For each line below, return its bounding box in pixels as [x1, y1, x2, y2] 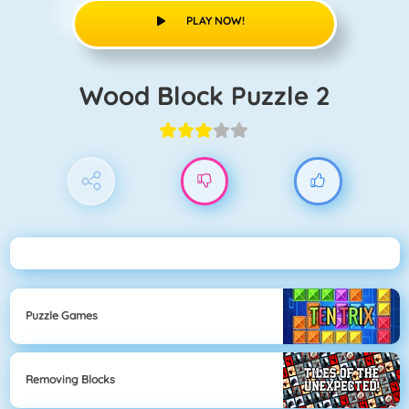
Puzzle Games [26, 309, 98, 323]
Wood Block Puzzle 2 [103, 79, 330, 111]
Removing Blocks [26, 372, 115, 387]
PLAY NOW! [185, 13, 245, 27]
